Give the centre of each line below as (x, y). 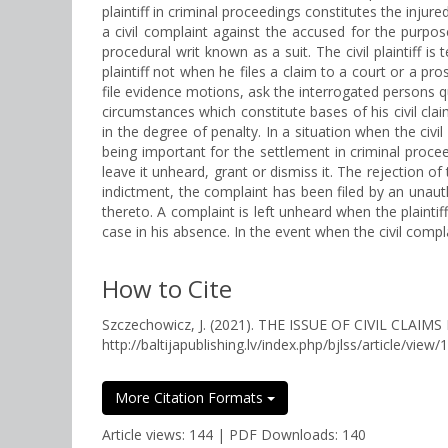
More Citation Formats (191, 397)
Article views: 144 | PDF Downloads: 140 (234, 434)
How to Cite (167, 288)
